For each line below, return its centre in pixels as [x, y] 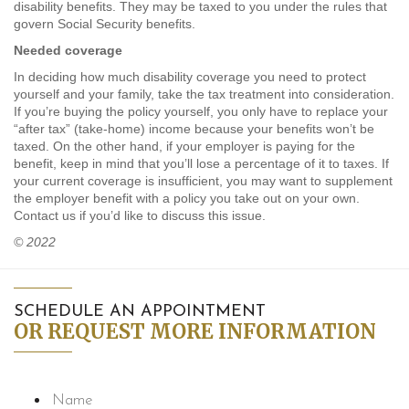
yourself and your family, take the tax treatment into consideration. [204, 94]
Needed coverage [68, 51]
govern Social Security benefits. [105, 24]
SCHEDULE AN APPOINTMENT [140, 312]
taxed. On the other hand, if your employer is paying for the [184, 147]
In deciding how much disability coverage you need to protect [190, 77]
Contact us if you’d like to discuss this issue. [140, 216]
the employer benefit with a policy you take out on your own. [187, 199]
